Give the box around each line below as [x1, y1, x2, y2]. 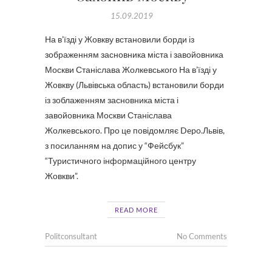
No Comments [177, 231, 227, 241]
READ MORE [114, 206, 158, 214]
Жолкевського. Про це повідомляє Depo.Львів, [45, 125, 225, 135]
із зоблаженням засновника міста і [45, 95, 178, 105]
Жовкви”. [45, 171, 78, 181]
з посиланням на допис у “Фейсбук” [45, 140, 184, 151]
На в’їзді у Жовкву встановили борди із [45, 34, 194, 44]
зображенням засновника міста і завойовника [45, 49, 223, 59]
